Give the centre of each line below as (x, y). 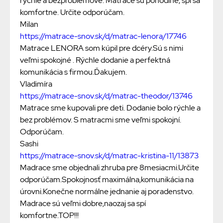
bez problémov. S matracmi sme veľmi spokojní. (101, 120)
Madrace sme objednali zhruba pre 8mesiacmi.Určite (110, 168)
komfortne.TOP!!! (49, 216)
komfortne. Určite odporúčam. (72, 12)
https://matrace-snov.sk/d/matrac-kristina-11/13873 (109, 156)
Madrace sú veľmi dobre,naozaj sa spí (83, 204)
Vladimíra (36, 84)
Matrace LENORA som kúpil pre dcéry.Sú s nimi (102, 48)
